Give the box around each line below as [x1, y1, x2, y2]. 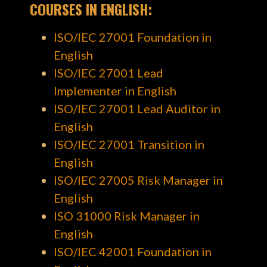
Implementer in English [53, 83, 176, 98]
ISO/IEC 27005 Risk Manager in [53, 172, 223, 187]
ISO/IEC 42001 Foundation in [53, 244, 212, 259]
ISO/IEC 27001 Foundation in [53, 29, 212, 44]
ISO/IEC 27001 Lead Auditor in [53, 101, 221, 116]
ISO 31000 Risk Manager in [53, 208, 200, 223]
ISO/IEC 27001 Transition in [53, 136, 204, 151]
